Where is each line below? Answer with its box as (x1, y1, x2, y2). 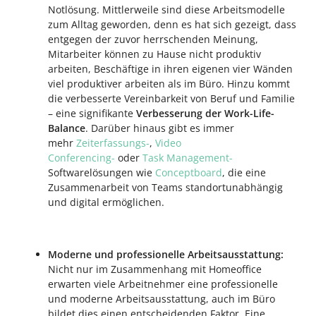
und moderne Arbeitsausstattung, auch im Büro (48, 292, 275, 305)
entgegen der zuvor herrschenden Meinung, (48, 32, 258, 46)
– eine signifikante (48, 107, 136, 120)
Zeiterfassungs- (76, 136, 150, 150)
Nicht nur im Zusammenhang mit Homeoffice (48, 262, 262, 276)
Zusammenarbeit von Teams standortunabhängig (48, 181, 283, 194)
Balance (48, 121, 85, 135)
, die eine (222, 166, 266, 179)
